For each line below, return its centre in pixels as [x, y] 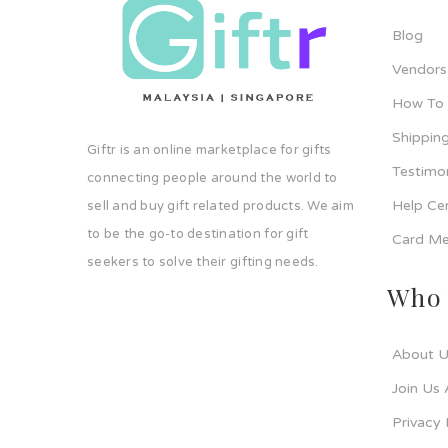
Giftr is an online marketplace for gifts [209, 149]
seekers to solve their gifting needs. [203, 261]
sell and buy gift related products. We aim [220, 205]
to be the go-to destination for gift [198, 233]
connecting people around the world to [212, 177]
